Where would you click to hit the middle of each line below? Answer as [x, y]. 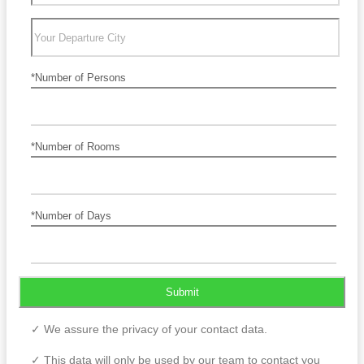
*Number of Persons [78, 78]
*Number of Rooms [76, 147]
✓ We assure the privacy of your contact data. [149, 329]
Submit [182, 292]
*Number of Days [71, 216]
